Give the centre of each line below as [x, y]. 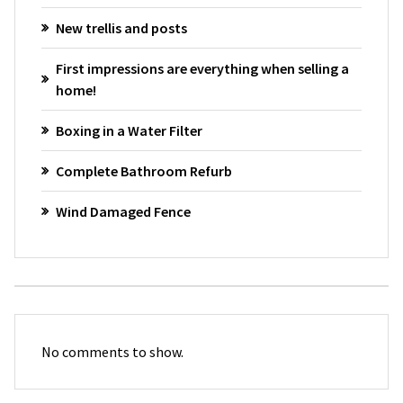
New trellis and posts [121, 28]
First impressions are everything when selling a [202, 69]
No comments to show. [112, 351]
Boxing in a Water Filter [129, 131]
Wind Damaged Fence [123, 212]
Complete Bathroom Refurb [143, 171]
